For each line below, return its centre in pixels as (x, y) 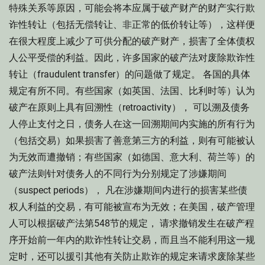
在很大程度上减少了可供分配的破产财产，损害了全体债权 (132, 41)
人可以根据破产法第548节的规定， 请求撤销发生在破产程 (132, 223)
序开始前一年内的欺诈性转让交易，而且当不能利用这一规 (132, 240)
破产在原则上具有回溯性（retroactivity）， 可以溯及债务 (129, 107)
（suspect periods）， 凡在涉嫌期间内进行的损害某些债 (128, 190)
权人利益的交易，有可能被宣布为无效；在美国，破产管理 (132, 207)
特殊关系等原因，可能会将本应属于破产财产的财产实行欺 (132, 8)
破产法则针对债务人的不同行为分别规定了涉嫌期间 (118, 174)
